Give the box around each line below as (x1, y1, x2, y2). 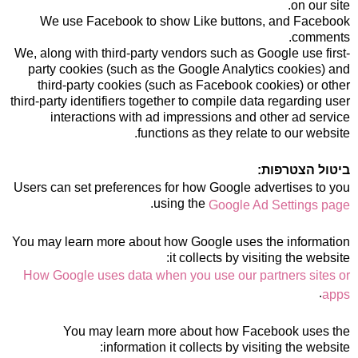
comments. (292, 30, 350, 44)
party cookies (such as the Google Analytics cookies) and (28, 62, 350, 76)
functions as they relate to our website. (137, 126, 350, 140)
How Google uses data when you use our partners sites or (23, 268, 350, 282)
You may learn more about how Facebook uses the (63, 324, 350, 338)
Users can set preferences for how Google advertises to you (14, 181, 350, 194)
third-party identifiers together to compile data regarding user (10, 94, 350, 108)
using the (153, 197, 209, 210)
